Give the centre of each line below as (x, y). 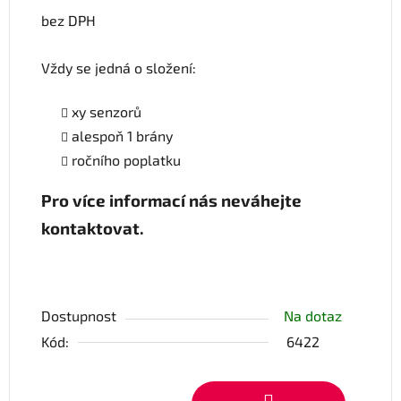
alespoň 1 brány (122, 136)
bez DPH (68, 21)
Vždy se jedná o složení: (119, 68)
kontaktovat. (93, 228)
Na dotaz (313, 316)
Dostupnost (79, 316)
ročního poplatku (126, 160)
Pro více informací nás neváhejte (171, 200)
